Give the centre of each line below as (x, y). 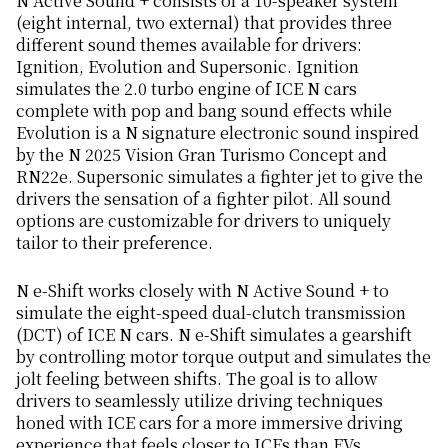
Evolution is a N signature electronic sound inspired (217, 133)
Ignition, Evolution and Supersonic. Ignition (187, 67)
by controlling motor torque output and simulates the (223, 356)
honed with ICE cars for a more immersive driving (209, 422)
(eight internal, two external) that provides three (204, 23)
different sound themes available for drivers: (189, 45)
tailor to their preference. (114, 243)
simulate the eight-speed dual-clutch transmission (211, 312)
